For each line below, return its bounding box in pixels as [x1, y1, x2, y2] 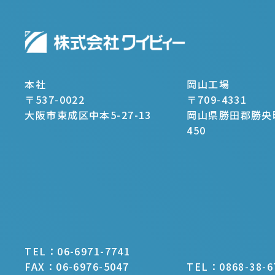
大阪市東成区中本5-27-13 [25, 107, 152, 123]
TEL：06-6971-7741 [25, 243, 131, 258]
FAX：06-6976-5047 [25, 258, 130, 274]
